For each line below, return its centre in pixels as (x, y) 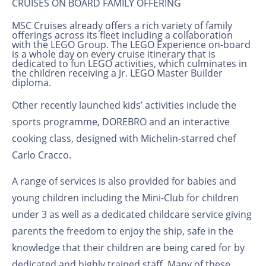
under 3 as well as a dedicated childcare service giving (132, 214)
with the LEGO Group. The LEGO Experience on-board (131, 44)
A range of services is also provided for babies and (124, 181)
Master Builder (189, 73)
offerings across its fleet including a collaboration (122, 35)
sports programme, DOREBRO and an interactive (121, 121)
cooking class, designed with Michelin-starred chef (124, 138)
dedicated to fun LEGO (62, 63)
